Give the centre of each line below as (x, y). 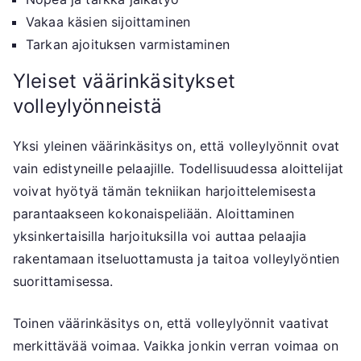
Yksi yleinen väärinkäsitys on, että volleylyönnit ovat (176, 146)
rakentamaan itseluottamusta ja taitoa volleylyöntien (176, 259)
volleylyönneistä (88, 106)
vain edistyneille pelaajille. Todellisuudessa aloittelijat (178, 169)
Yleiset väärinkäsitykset (124, 81)
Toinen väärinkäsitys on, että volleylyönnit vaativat (171, 324)
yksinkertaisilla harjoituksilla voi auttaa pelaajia (160, 237)
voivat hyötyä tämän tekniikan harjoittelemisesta (164, 191)
